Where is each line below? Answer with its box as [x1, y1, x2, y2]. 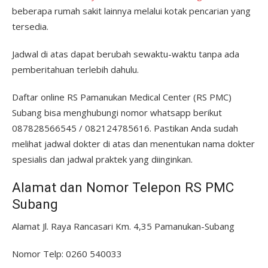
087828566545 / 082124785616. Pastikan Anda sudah [12, 122, 238, 134]
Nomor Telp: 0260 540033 [12, 248, 122, 260]
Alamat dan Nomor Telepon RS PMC [12, 179, 234, 195]
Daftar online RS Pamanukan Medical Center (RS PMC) [12, 91, 232, 103]
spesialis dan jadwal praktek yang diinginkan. [12, 153, 193, 165]
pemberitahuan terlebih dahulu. [12, 63, 139, 75]
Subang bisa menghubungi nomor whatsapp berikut [12, 106, 222, 118]
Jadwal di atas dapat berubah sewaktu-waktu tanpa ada [12, 48, 239, 60]
